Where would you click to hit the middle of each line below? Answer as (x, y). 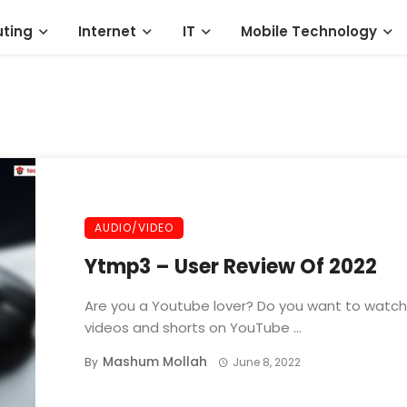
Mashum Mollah (155, 362)
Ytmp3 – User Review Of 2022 (231, 267)
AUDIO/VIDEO (134, 228)
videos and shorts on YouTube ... (193, 328)
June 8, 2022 (266, 362)
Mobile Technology (309, 31)
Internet (108, 31)
